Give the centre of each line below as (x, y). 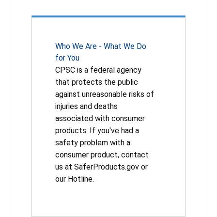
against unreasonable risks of (105, 94)
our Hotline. (75, 179)
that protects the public (97, 82)
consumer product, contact (102, 155)
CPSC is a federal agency (98, 70)
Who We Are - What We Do (101, 46)
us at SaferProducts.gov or (101, 167)
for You (67, 58)
